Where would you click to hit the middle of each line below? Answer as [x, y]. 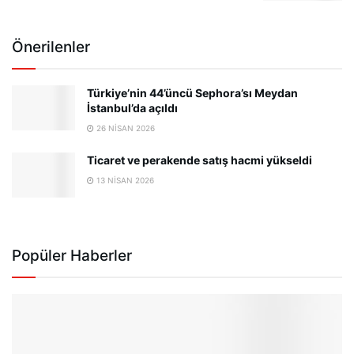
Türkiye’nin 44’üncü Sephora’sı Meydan [192, 93]
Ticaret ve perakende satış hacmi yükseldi [200, 160]
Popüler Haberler [72, 256]
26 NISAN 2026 [124, 128]
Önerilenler [51, 47]
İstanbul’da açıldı [132, 108]
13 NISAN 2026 [124, 181]
